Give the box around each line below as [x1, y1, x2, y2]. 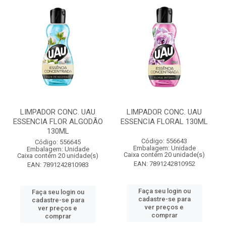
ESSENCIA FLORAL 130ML [121, 117, 208, 126]
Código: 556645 [35, 138, 81, 146]
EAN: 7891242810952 [133, 160, 195, 167]
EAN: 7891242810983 [27, 161, 89, 168]
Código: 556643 [141, 137, 187, 145]
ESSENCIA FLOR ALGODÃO [13, 117, 103, 126]
